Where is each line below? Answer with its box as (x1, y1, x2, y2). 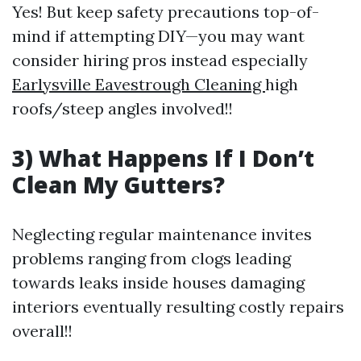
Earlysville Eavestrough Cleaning (12, 74, 265, 94)
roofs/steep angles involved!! (12, 98, 233, 118)
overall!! (12, 321, 73, 341)
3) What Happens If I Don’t (12, 143, 314, 173)
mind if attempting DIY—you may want (12, 26, 305, 46)
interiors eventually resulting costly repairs (12, 297, 344, 317)
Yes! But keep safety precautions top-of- (12, 2, 319, 22)
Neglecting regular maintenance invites (12, 224, 312, 244)
